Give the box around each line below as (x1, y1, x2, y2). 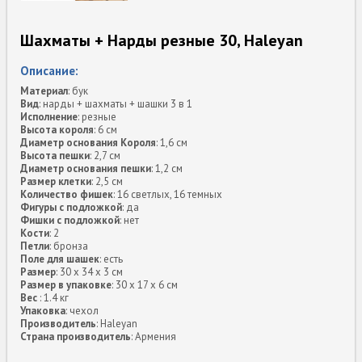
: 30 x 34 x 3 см (56, 264, 124, 279)
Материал (20, 83, 69, 98)
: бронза (49, 238, 89, 253)
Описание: (20, 62, 79, 78)
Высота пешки (20, 148, 90, 162)
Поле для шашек (20, 251, 100, 266)
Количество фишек (20, 187, 114, 201)
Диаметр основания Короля (20, 135, 157, 149)
